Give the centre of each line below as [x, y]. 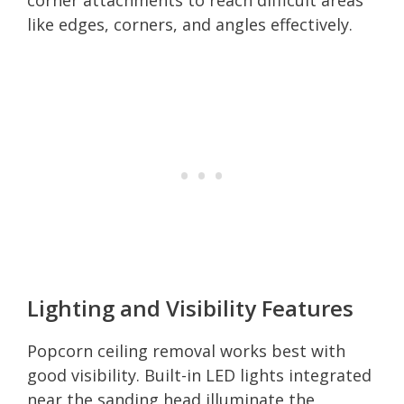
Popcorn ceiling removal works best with [186, 350]
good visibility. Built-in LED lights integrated [199, 375]
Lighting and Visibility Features [190, 308]
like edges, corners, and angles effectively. [190, 24]
